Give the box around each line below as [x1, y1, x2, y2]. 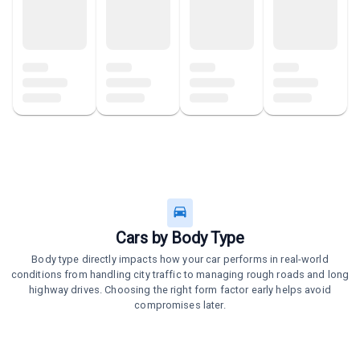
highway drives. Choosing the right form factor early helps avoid [29, 284, 331, 296]
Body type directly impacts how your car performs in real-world [31, 253, 329, 265]
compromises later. [134, 299, 226, 311]
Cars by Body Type [116, 228, 244, 247]
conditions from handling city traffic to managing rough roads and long [10, 268, 350, 280]
